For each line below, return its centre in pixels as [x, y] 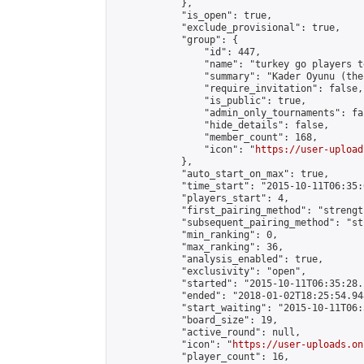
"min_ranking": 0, [195, 235]
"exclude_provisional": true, [227, 28]
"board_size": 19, [195, 320]
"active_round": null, [207, 332]
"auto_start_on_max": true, [221, 174]
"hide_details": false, [221, 125]
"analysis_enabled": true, [218, 259]
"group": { [175, 40]
